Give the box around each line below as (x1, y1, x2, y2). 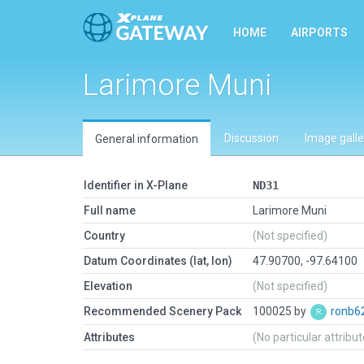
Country (84, 229, 125, 242)
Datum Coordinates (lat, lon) (84, 254, 232, 267)
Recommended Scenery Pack (84, 305, 241, 318)
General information (95, 132, 198, 145)
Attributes (84, 331, 135, 344)
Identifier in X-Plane (84, 179, 188, 192)
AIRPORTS (291, 26, 348, 39)
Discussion (224, 132, 279, 145)
